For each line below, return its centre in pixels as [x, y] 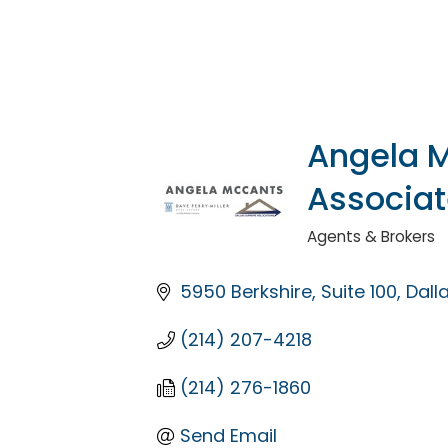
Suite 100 [358, 292]
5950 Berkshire [245, 292]
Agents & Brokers [371, 237]
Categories [352, 247]
